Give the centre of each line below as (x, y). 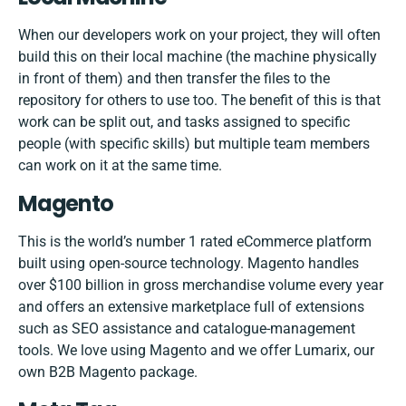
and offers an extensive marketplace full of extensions (191, 307)
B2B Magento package (121, 372)
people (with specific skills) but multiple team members (194, 144)
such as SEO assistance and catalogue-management (187, 329)
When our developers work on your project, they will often (199, 35)
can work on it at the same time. (120, 166)
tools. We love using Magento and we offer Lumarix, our (196, 351)
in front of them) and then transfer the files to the (174, 79)
